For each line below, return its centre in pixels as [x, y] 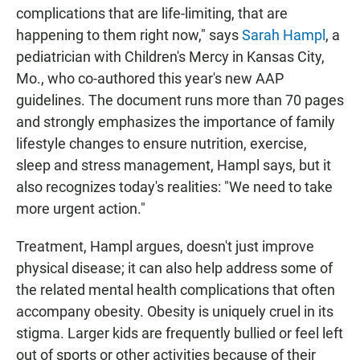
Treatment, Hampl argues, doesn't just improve [165, 247]
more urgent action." [81, 209]
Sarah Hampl [284, 35]
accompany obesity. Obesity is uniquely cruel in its [175, 312]
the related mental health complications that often [176, 290]
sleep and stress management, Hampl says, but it [174, 166]
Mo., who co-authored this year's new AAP [150, 79]
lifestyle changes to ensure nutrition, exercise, [162, 144]
